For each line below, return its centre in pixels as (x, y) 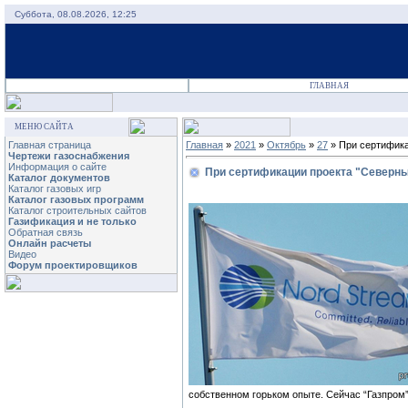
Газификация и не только (72, 221)
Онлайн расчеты (50, 243)
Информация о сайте (57, 167)
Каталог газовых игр (55, 189)
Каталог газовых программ (76, 199)
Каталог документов (59, 178)
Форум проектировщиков (73, 265)
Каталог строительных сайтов (77, 210)
